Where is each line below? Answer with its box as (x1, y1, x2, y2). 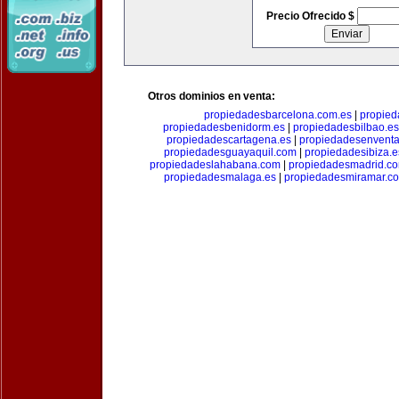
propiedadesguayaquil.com (164, 146, 297, 159)
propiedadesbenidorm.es (163, 121, 285, 134)
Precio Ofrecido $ (265, 10, 357, 22)
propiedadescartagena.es (166, 134, 291, 146)
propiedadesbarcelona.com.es (203, 109, 352, 121)
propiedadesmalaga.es (163, 171, 276, 183)
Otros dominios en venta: (148, 90, 275, 102)
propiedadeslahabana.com (149, 159, 281, 171)
